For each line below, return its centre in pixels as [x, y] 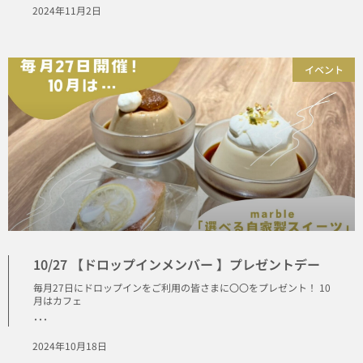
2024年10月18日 [70, 345]
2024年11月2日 [67, 10]
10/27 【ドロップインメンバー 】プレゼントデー [177, 264]
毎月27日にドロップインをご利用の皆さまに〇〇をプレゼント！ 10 [182, 287]
